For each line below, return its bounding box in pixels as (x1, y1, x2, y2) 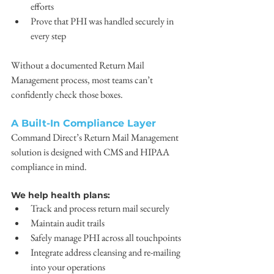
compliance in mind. (11, 160, 89, 173)
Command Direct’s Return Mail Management (11, 131, 180, 144)
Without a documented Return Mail (11, 59, 146, 72)
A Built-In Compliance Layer (11, 117, 156, 129)
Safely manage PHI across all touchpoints (31, 231, 181, 244)
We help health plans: (11, 190, 110, 201)
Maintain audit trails (31, 217, 105, 229)
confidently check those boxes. (11, 88, 123, 101)
